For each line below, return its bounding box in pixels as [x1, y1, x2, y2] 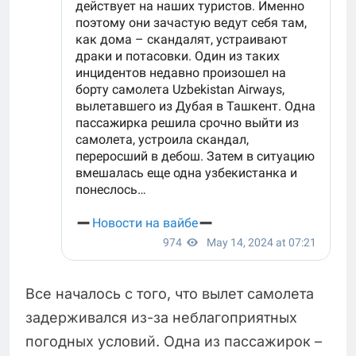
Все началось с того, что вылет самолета [25, 285, 314, 303]
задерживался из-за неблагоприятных [25, 309, 297, 327]
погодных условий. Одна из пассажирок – [25, 333, 322, 350]
